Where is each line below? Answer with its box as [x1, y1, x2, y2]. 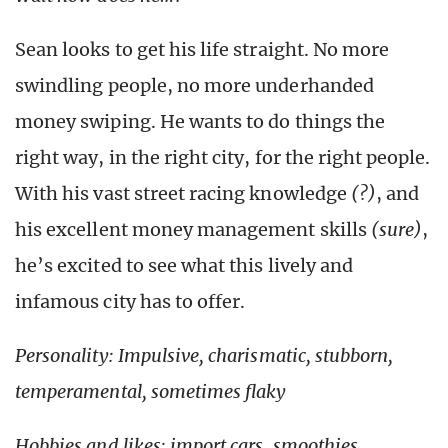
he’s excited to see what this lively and [15, 254, 353, 278]
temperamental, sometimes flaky [15, 380, 287, 404]
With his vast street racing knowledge [15, 182, 351, 206]
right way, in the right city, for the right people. [15, 146, 431, 170]
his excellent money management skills [15, 218, 371, 242]
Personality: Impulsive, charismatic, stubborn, [15, 344, 394, 368]
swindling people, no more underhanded [15, 74, 374, 98]
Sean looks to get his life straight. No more [15, 38, 390, 62]
